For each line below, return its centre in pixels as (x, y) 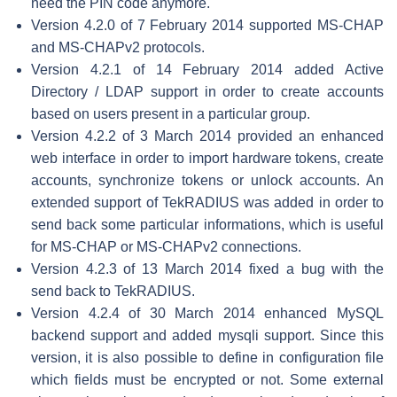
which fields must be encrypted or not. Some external (207, 379)
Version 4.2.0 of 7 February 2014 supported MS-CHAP (207, 25)
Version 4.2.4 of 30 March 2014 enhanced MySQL (207, 313)
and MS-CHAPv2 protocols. (118, 47)
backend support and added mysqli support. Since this (207, 335)
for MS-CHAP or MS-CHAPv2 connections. (166, 246)
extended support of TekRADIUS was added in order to (207, 202)
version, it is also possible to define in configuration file (207, 357)
